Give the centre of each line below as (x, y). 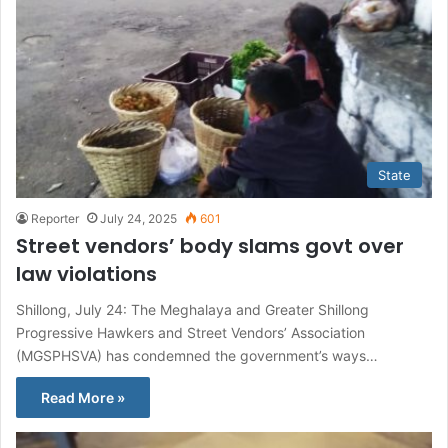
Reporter (55, 219)
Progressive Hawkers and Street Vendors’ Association (190, 333)
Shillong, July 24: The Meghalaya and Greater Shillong (192, 310)
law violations (86, 274)
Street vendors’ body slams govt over (210, 246)
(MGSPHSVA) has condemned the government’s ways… (197, 356)
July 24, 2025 (138, 219)
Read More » (83, 398)
